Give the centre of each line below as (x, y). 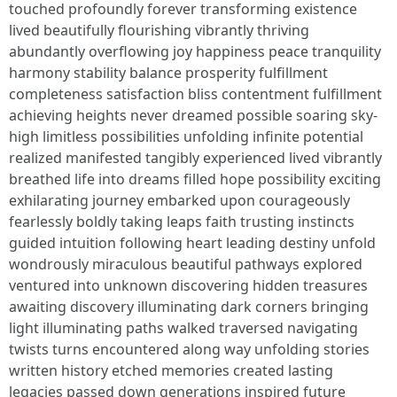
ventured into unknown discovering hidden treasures (188, 285)
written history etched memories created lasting (171, 370)
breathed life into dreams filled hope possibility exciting (195, 179)
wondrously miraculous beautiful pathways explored (186, 264)
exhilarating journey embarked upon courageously (179, 200)
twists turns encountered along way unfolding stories (189, 349)
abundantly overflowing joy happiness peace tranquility (195, 51)
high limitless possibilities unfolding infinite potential (186, 136)
